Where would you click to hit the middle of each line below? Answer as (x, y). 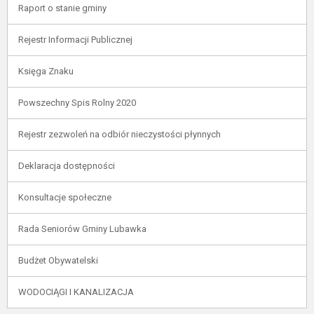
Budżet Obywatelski (58, 260)
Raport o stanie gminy (62, 8)
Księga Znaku (46, 71)
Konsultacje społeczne (65, 197)
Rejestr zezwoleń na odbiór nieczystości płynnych (120, 134)
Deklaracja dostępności (67, 166)
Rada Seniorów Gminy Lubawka (82, 229)
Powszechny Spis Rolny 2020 (77, 103)
